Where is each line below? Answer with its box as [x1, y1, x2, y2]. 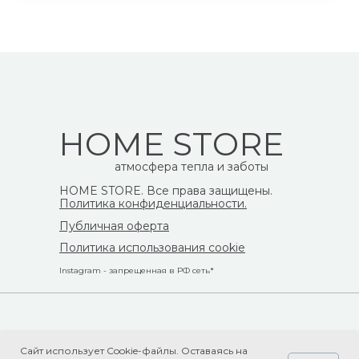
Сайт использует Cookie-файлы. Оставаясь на [20, 345, 248, 357]
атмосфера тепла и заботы [115, 159, 268, 174]
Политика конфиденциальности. [59, 196, 247, 211]
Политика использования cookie [59, 240, 245, 255]
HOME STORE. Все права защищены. [59, 183, 272, 198]
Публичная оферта [59, 218, 169, 233]
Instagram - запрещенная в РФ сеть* [59, 264, 214, 276]
